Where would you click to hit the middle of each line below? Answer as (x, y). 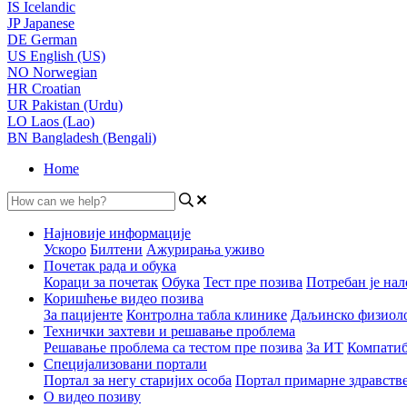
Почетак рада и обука (110, 266)
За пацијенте (83, 315)
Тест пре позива (253, 282)
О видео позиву (92, 397)
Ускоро (65, 249)
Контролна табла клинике (207, 315)
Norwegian (65, 72)
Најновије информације (117, 233)
